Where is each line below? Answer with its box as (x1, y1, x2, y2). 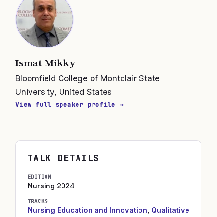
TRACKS (28, 198, 48, 204)
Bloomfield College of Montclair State (15, 74, 160, 83)
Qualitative (151, 206, 189, 214)
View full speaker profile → (15, 100, 124, 108)
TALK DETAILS (28, 153, 100, 164)
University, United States (15, 87, 112, 97)
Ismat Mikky (15, 56, 76, 70)
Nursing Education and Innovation (28, 206, 147, 214)
